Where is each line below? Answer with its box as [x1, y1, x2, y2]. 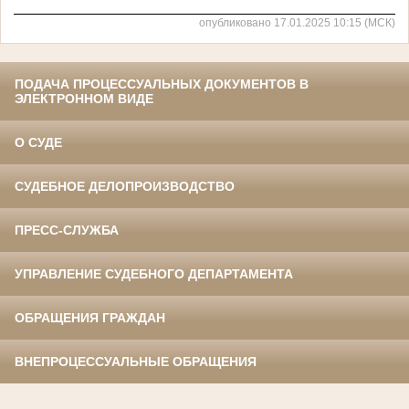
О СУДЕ [15, 135, 62, 151]
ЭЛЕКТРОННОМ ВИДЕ [15, 91, 153, 107]
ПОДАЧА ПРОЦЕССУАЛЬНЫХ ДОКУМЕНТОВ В [15, 77, 309, 92]
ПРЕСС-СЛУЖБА [15, 223, 119, 238]
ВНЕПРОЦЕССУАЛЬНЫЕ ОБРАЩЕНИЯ [15, 354, 257, 370]
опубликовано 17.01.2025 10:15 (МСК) [199, 16, 395, 29]
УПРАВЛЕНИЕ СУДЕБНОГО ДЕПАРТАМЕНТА [15, 267, 293, 282]
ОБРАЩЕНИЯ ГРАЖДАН [15, 310, 165, 326]
